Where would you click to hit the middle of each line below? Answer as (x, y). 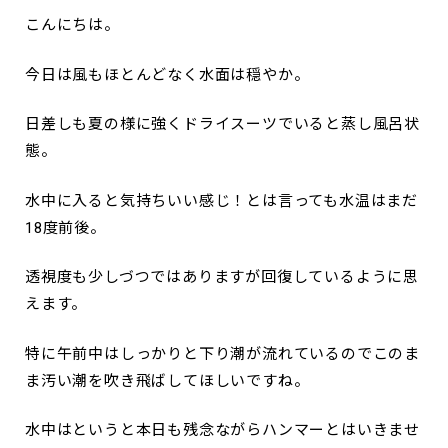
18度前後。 (65, 227)
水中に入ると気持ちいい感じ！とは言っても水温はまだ (221, 200)
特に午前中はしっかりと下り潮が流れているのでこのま (223, 353)
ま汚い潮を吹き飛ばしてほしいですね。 (167, 380)
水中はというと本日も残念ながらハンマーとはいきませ (223, 430)
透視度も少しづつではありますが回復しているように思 (222, 277)
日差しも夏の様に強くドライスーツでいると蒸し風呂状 (222, 124)
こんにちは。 (72, 25)
